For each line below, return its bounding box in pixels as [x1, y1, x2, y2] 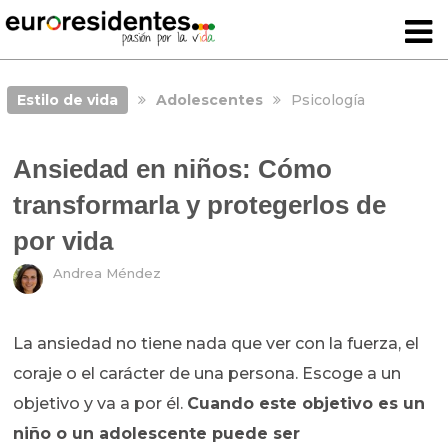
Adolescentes [155, 91, 263, 109]
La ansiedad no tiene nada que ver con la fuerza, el [13, 334, 420, 354]
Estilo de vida [16, 91, 118, 109]
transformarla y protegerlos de [13, 190, 387, 221]
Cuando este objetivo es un [187, 394, 426, 414]
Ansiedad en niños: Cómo [13, 154, 333, 185]
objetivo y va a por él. [13, 394, 188, 414]
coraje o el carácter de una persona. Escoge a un [13, 364, 402, 384]
